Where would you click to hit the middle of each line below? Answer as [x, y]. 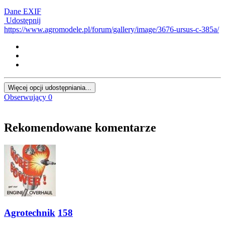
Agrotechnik [30, 213]
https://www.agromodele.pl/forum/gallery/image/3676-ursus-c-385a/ [111, 29]
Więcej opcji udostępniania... [50, 87]
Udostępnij [22, 20]
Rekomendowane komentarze [80, 127]
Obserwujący [25, 97]
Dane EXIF [23, 11]
